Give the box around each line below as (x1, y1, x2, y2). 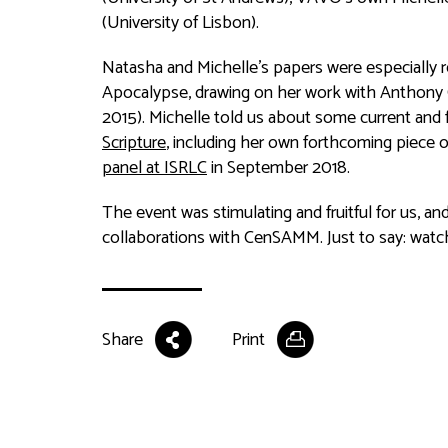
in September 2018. (207, 153, 350, 183)
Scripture (102, 128, 166, 158)
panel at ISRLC (102, 153, 207, 183)
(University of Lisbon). (102, 8, 259, 38)
